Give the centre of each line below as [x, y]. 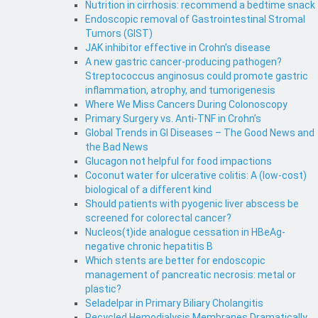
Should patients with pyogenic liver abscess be [192, 204]
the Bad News [117, 147]
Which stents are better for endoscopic [175, 261]
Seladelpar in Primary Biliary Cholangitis [174, 303]
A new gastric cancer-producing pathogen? [183, 62]
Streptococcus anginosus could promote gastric [197, 76]
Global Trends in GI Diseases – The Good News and [200, 133]
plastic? [103, 289]
